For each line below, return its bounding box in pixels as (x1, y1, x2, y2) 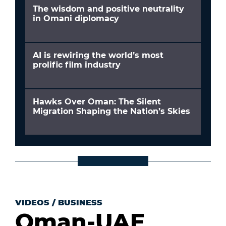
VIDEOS (15, 198, 49, 207)
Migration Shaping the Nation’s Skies (33, 106, 190, 116)
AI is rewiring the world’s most (33, 50, 163, 60)
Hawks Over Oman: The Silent (33, 97, 161, 106)
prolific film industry (33, 60, 121, 70)
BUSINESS (58, 198, 102, 207)
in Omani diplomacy (33, 14, 119, 23)
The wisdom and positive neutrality (33, 4, 184, 14)
